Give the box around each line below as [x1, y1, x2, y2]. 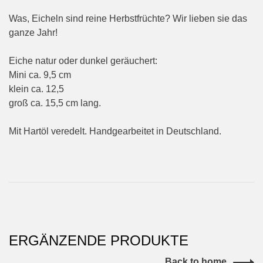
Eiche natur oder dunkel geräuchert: [9, 56, 157, 66]
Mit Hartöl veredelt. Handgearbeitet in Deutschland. [9, 126, 224, 137]
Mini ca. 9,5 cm [9, 70, 71, 80]
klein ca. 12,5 [9, 84, 64, 95]
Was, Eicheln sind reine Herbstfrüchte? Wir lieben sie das [9, 14, 247, 24]
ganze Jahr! [9, 28, 58, 38]
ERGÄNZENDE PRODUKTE [9, 232, 188, 249]
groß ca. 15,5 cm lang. [9, 98, 101, 109]
